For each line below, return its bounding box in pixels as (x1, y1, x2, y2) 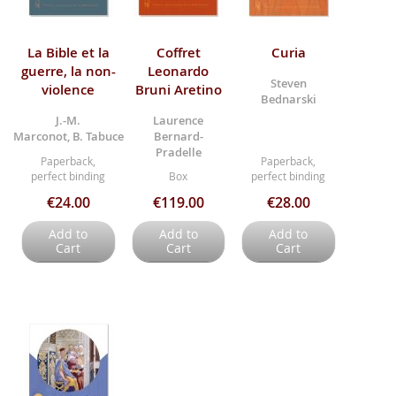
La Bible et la (27, 43, 110, 63)
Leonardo (148, 62, 209, 81)
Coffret (156, 43, 201, 63)
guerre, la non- (20, 62, 116, 81)
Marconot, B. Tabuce (12, 128, 124, 145)
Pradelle (155, 144, 202, 161)
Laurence (153, 112, 204, 129)
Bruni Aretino (134, 80, 222, 100)
